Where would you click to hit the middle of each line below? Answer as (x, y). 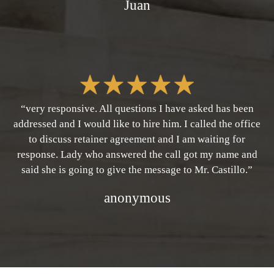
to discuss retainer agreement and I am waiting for (137, 139)
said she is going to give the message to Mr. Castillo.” (137, 170)
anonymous (137, 198)
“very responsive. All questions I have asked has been (137, 109)
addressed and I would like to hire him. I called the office (137, 124)
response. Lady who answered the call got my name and (137, 155)
